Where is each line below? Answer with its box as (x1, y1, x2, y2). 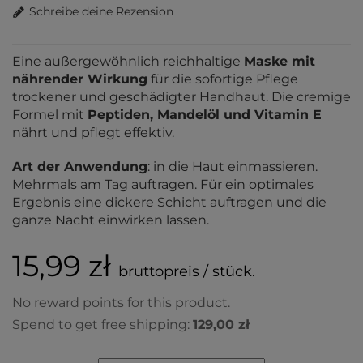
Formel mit (12, 107, 88, 122)
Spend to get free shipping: (12, 317, 190, 332)
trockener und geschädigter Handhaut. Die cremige (12, 89, 351, 105)
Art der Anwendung (12, 159, 147, 174)
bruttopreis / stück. (118, 263, 255, 280)
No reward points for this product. (12, 295, 230, 310)
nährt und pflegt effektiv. (12, 125, 174, 140)
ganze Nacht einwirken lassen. (12, 212, 209, 228)
